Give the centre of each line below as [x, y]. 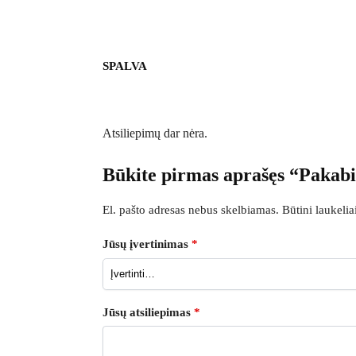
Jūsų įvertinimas [147, 244]
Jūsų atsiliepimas [148, 312]
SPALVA [125, 66]
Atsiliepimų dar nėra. [155, 133]
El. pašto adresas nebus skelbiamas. [190, 209]
